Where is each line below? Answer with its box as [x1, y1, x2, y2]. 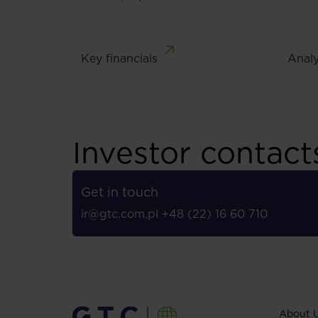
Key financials [81, 52, 158, 66]
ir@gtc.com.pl [81, 207, 158, 221]
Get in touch [81, 185, 158, 200]
